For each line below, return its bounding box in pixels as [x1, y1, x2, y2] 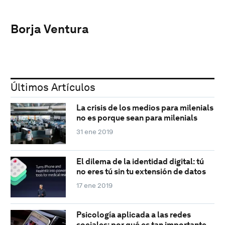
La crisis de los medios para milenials [76, 103, 213, 113]
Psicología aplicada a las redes [76, 210, 191, 220]
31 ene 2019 [76, 128, 113, 136]
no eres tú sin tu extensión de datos [76, 166, 206, 176]
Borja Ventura [11, 21, 89, 36]
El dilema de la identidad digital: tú [76, 156, 204, 166]
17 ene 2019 [76, 181, 113, 189]
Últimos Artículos [11, 80, 95, 93]
